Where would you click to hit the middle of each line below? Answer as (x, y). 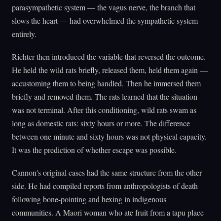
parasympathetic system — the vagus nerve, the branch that (104, 7)
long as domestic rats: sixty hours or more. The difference (101, 123)
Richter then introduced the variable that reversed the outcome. (109, 56)
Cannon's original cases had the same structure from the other (107, 172)
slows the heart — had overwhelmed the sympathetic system (105, 20)
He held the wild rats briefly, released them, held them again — (110, 70)
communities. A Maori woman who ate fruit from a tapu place (108, 212)
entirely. (24, 34)
